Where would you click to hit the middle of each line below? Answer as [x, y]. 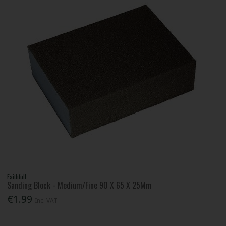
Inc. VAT [46, 201]
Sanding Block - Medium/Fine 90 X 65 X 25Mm [80, 185]
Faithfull [17, 177]
